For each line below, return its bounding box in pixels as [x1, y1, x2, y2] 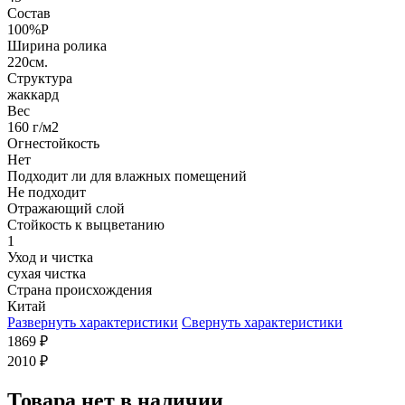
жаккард [7, 86, 59, 102]
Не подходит [7, 184, 86, 200]
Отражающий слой [7, 200, 125, 216]
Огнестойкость [7, 135, 99, 151]
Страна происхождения [7, 281, 152, 297]
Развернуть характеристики [7, 314, 178, 330]
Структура [7, 70, 72, 86]
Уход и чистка [7, 249, 93, 265]
